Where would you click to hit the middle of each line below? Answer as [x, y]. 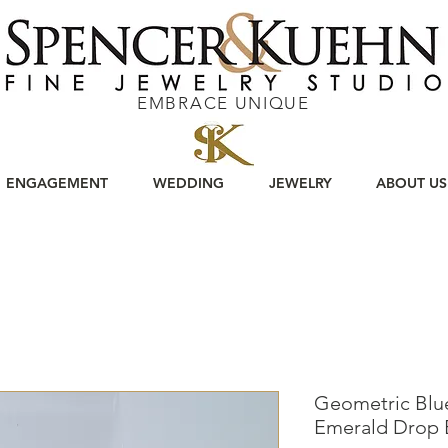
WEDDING [188, 183]
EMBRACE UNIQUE [223, 103]
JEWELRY [300, 183]
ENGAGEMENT [56, 183]
